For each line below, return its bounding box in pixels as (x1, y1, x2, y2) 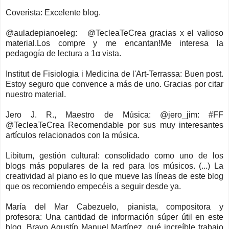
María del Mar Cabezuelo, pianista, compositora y (6, 202, 223, 211)
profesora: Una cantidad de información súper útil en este (6, 212, 223, 221)
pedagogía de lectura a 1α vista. (6, 49, 121, 58)
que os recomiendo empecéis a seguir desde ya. (6, 181, 181, 191)
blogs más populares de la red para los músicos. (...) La (6, 161, 223, 170)
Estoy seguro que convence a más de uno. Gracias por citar (6, 79, 223, 88)
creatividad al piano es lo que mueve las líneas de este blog (6, 171, 223, 180)
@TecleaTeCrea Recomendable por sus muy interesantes (6, 120, 223, 129)
